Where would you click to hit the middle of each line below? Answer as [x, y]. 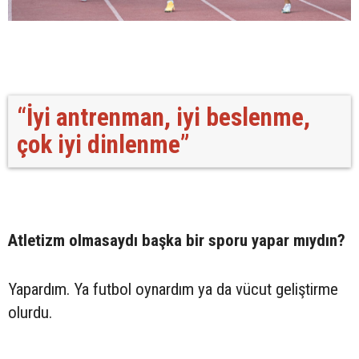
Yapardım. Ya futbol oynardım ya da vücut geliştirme [173, 289]
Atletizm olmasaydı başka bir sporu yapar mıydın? [177, 240]
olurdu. [30, 312]
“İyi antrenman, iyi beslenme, [163, 117]
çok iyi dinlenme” [103, 144]
